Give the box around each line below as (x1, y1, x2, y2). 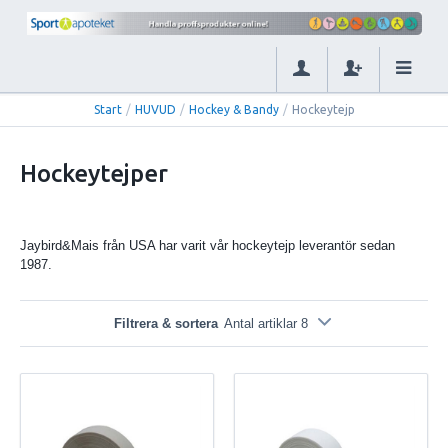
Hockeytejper (20, 159, 168, 187)
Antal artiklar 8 (224, 315, 309, 331)
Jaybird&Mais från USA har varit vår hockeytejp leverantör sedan (20, 237, 395, 253)
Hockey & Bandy (188, 102, 279, 116)
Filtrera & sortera (113, 315, 218, 331)
